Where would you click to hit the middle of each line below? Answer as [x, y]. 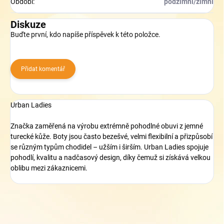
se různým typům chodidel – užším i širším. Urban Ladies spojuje [109, 147]
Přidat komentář [43, 69]
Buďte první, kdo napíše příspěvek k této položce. [85, 34]
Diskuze [28, 24]
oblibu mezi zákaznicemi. [49, 168]
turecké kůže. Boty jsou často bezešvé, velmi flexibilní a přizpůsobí [111, 136]
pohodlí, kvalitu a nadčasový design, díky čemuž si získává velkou [110, 157]
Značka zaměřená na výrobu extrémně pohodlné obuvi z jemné [107, 126]
